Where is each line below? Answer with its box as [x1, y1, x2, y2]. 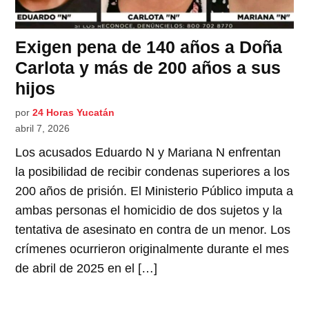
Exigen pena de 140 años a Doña [15, 37, 283, 57]
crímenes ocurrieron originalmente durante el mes [15, 242, 290, 257]
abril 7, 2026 [15, 123, 70, 134]
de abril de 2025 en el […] [15, 261, 158, 276]
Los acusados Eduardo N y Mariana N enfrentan [15, 146, 281, 160]
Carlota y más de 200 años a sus [15, 58, 281, 78]
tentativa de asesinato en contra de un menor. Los [15, 223, 291, 237]
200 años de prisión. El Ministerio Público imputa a [15, 184, 294, 199]
